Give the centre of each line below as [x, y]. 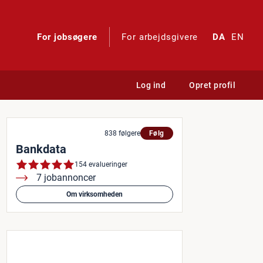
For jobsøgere [68, 37]
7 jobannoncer [66, 178]
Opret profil [212, 85]
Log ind [151, 85]
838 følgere [122, 133]
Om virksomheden [95, 194]
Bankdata [41, 149]
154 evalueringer [101, 164]
